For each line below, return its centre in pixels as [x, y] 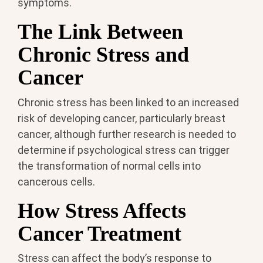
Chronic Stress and [103, 55]
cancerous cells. [56, 181]
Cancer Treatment [100, 233]
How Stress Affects [102, 210]
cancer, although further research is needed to [127, 134]
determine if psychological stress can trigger [124, 150]
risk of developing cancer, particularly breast [122, 118]
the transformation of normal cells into [109, 166]
